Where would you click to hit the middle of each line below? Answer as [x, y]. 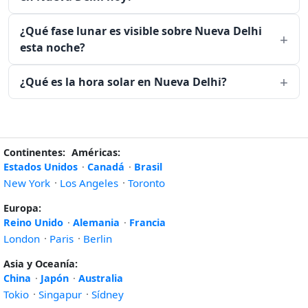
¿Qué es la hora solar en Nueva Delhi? [123, 82]
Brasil [148, 167]
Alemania [96, 222]
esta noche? [53, 47]
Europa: [22, 208]
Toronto [146, 183]
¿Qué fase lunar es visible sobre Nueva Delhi [141, 31]
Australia [101, 278]
